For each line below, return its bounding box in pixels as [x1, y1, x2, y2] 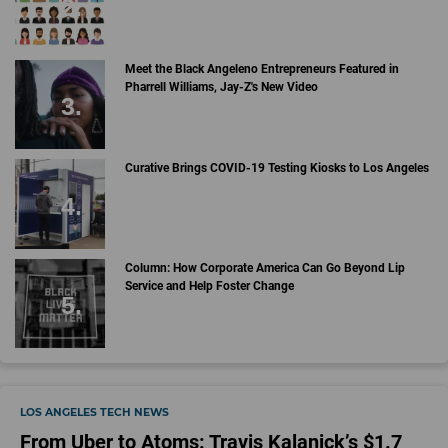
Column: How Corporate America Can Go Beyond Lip [124, 260, 405, 275]
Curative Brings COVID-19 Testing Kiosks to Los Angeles [124, 161, 429, 176]
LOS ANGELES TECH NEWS [20, 406, 169, 420]
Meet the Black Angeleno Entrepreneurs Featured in [124, 61, 399, 76]
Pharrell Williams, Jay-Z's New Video [124, 79, 318, 94]
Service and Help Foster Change [124, 278, 294, 293]
